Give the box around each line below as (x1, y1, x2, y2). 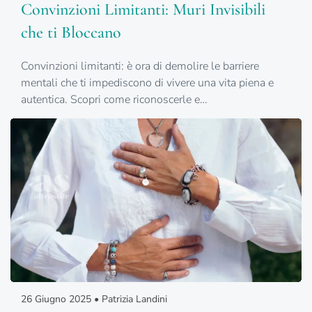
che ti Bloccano (21, 22, 121, 42)
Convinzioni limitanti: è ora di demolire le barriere (21, 58, 259, 74)
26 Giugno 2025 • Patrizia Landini (21, 292, 167, 306)
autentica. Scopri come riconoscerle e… (21, 91, 208, 107)
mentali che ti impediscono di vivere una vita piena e (21, 75, 274, 91)
